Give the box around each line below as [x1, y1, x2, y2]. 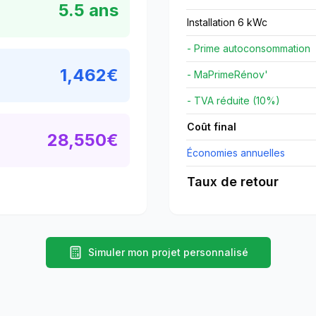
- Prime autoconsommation [187, 42, 310, 54]
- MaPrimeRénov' [187, 68, 268, 80]
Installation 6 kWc [187, 16, 267, 28]
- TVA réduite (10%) [187, 95, 280, 107]
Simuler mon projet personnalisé [87, 246, 248, 258]
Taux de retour [187, 174, 279, 189]
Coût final [187, 121, 236, 133]
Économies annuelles [187, 147, 285, 159]
